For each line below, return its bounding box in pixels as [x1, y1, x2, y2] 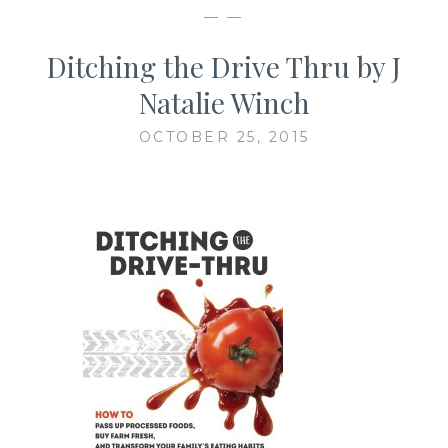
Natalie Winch [138, 83, 310, 121]
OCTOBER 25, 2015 [138, 127, 310, 146]
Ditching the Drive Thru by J [47, 47, 401, 85]
